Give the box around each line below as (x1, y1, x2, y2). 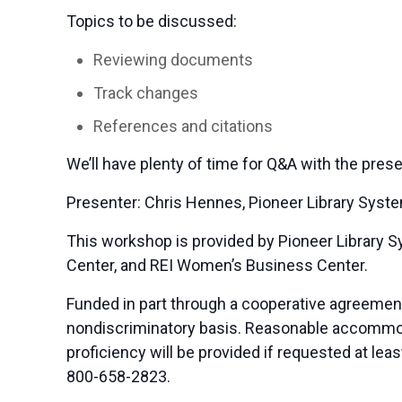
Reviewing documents (93, 49, 254, 69)
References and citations (93, 116, 274, 135)
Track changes (93, 83, 199, 102)
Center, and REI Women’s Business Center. (66, 255, 369, 275)
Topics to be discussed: (66, 11, 238, 31)
